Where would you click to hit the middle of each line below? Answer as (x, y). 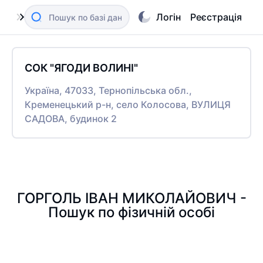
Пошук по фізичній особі (131, 212)
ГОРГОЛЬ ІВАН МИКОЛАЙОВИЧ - (131, 198)
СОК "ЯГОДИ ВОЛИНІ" (81, 68)
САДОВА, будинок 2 (71, 119)
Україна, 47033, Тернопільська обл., (108, 90)
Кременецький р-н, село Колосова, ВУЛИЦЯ (128, 104)
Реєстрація (216, 17)
